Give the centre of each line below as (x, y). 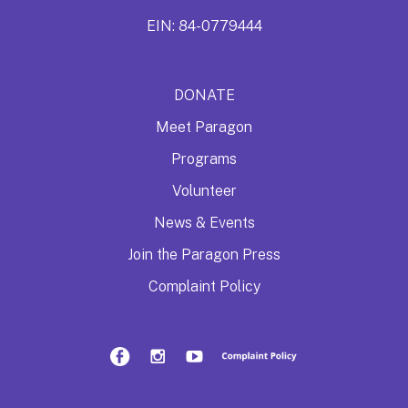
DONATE (204, 95)
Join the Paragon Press (204, 254)
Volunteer (204, 190)
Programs (204, 158)
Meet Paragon (204, 127)
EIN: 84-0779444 (204, 25)
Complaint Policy (204, 286)
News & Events (204, 222)
